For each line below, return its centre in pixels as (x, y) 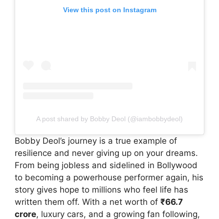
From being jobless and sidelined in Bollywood (106, 165)
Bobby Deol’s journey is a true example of (96, 141)
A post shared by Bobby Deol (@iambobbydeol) (109, 119)
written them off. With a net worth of (88, 202)
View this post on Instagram (109, 10)
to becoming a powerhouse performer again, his (109, 177)
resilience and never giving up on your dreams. (106, 153)
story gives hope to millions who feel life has (101, 189)
